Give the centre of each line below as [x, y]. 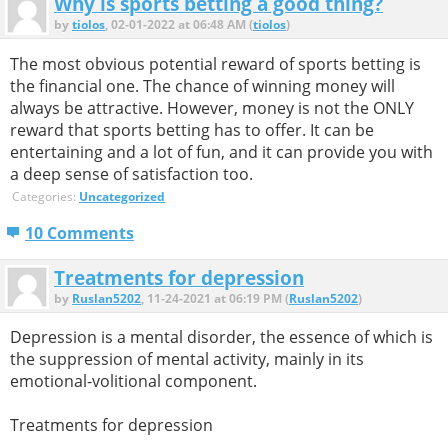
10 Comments [79, 233]
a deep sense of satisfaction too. [131, 173]
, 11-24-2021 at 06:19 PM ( [215, 299]
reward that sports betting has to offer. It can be [192, 129]
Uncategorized [122, 196]
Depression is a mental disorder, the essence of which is [221, 337]
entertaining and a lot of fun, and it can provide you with [221, 151]
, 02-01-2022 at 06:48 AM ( [179, 25]
